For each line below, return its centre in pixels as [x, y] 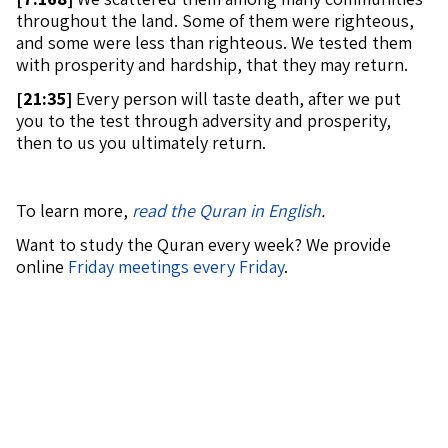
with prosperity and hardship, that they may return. [212, 64]
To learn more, [74, 210]
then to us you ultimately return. [141, 142]
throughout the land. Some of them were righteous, [215, 20]
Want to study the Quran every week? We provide [203, 244]
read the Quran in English [226, 210]
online [42, 266]
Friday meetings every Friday [176, 266]
